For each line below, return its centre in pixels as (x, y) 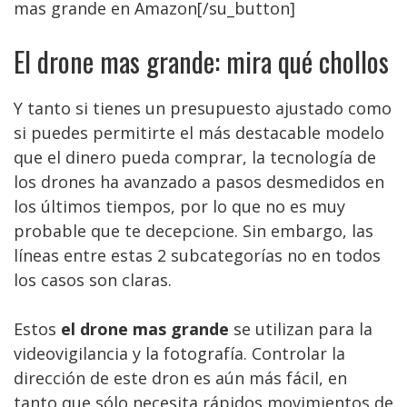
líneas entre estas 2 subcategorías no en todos (197, 255)
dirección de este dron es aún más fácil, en (180, 378)
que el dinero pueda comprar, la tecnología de (195, 157)
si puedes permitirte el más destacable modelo (199, 133)
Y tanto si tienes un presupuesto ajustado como (203, 108)
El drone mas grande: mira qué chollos (201, 61)
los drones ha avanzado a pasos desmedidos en (199, 182)
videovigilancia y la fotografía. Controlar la (179, 353)
